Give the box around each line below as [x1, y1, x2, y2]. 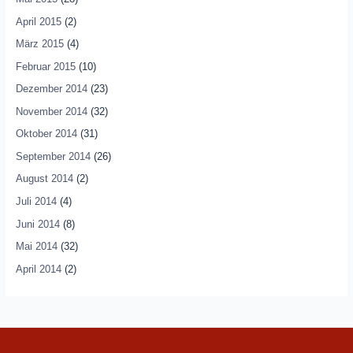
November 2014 [15, 105, 87, 117]
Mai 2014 [15, 240, 58, 253]
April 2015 [15, 15, 61, 28]
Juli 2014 [15, 195, 57, 208]
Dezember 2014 [15, 83, 87, 95]
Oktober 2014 [15, 128, 77, 140]
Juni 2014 [15, 217, 60, 230]
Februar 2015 [15, 60, 76, 72]
